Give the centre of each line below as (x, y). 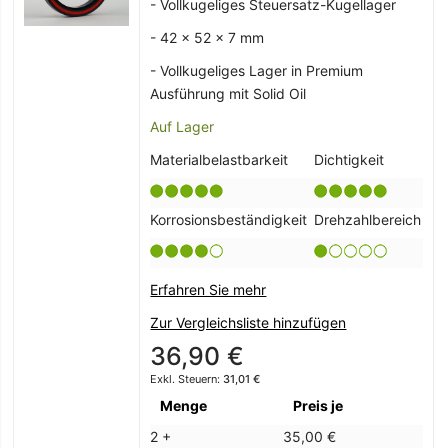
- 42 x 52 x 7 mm (207, 38)
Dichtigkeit (349, 160)
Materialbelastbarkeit (219, 160)
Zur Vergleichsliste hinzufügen (248, 323)
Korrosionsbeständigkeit (229, 220)
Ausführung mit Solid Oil (228, 94)
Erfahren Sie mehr (208, 290)
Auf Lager (182, 127)
